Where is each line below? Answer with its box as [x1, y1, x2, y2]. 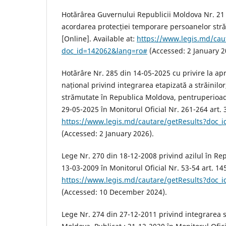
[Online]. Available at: [62, 34, 137, 44]
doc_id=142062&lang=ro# [62, 46, 147, 56]
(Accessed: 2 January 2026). [62, 129, 154, 139]
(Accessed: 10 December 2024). [62, 187, 167, 197]
